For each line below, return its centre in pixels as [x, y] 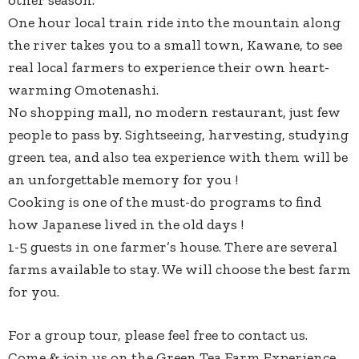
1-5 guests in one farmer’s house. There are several [173, 247]
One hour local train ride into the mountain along [174, 23]
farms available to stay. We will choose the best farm [179, 270]
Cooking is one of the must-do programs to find [165, 202]
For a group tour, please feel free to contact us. [158, 335]
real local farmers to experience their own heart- [169, 68]
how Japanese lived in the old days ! [126, 225]
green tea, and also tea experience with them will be [178, 157]
